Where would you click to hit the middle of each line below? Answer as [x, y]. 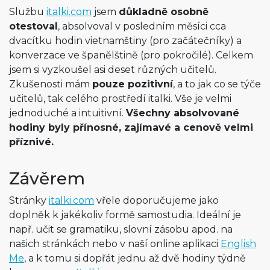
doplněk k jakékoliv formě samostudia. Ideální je [125, 215]
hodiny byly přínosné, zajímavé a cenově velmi [131, 127]
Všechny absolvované [183, 113]
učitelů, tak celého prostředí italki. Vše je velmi [120, 98]
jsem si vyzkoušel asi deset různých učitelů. [113, 69]
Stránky [29, 200]
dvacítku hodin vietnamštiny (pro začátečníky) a [125, 40]
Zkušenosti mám [51, 84]
